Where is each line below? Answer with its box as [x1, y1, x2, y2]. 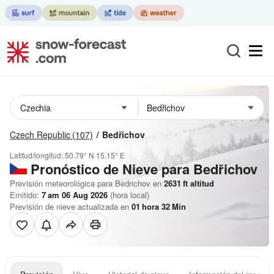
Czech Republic [10, 128, 70, 141]
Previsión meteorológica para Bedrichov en [10, 177, 161, 189]
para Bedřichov [158, 159, 257, 179]
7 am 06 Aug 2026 [42, 189, 108, 201]
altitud [188, 177, 214, 189]
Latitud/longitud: [10, 150, 65, 160]
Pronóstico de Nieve [31, 159, 158, 179]
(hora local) [108, 189, 149, 201]
